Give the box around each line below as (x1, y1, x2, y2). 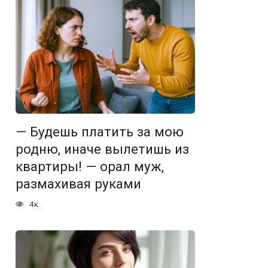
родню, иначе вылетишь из (16, 141, 189, 157)
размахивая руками (16, 176, 141, 192)
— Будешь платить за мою (16, 124, 184, 140)
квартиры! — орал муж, (16, 159, 164, 175)
